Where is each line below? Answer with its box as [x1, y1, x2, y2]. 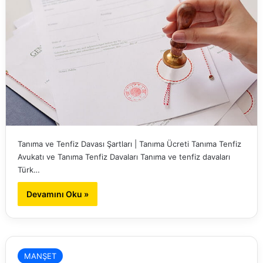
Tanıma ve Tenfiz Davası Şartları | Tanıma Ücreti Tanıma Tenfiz [17, 139, 241, 149]
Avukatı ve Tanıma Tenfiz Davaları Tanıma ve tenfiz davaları [17, 152, 230, 162]
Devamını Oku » [26, 189, 89, 200]
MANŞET [23, 251, 56, 261]
